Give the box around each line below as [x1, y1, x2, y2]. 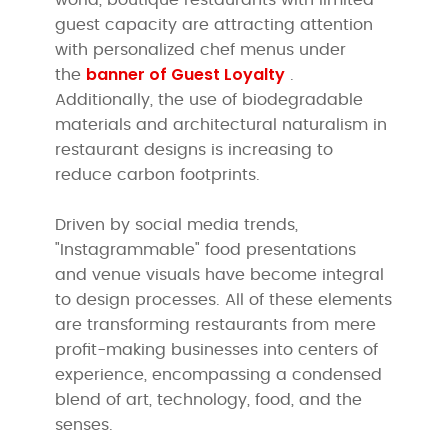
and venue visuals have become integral [55, 266, 385, 283]
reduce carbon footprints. [55, 166, 261, 183]
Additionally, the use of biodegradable [55, 91, 364, 108]
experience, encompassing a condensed [55, 366, 383, 383]
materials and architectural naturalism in [55, 116, 388, 133]
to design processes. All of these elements [55, 291, 393, 308]
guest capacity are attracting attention [55, 16, 374, 33]
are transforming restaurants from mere [55, 316, 377, 333]
